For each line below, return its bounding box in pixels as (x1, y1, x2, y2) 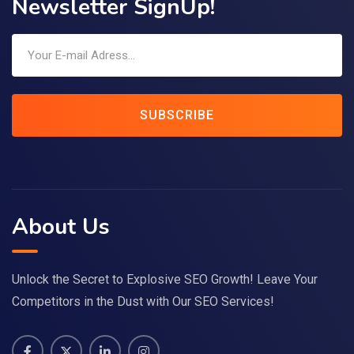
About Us (12, 211, 110, 242)
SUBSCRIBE (140, 107, 214, 123)
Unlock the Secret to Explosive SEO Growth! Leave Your (12, 271, 318, 287)
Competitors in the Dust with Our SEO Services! (12, 293, 274, 309)
